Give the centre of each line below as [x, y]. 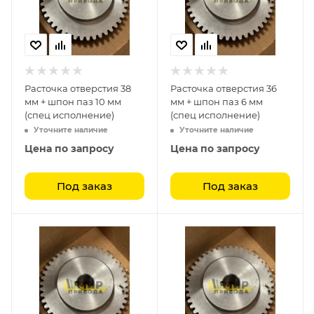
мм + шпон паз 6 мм [217, 102]
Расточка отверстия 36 [224, 88]
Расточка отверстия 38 [78, 88]
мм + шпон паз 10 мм [73, 102]
